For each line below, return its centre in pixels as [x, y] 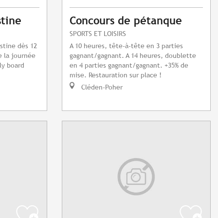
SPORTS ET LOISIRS [98, 34]
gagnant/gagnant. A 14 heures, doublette [133, 55]
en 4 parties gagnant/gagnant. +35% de [129, 65]
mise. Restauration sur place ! [116, 75]
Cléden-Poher [101, 87]
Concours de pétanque [126, 21]
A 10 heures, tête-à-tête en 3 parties [126, 46]
